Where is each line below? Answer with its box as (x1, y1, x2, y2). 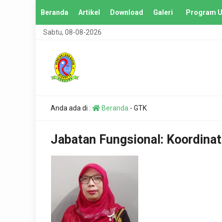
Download (110, 8, 143, 16)
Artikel (78, 8, 100, 16)
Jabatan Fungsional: (51, 132, 166, 147)
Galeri (153, 8, 173, 16)
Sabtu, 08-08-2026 (43, 28, 102, 36)
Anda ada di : (51, 104, 92, 112)
